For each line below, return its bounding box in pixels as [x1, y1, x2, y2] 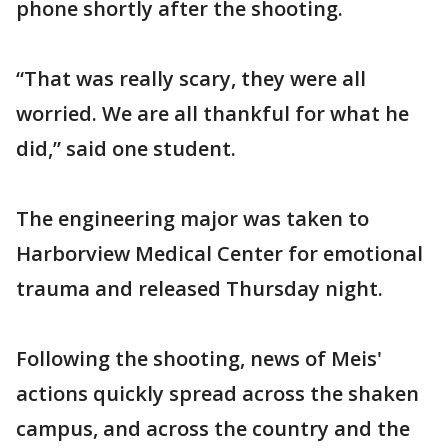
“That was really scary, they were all [16, 65, 366, 93]
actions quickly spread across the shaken [16, 380, 419, 408]
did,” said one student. [16, 135, 236, 163]
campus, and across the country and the [16, 415, 410, 443]
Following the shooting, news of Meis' [16, 345, 382, 373]
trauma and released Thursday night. [16, 275, 383, 303]
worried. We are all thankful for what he [16, 100, 409, 128]
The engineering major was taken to [16, 205, 369, 233]
